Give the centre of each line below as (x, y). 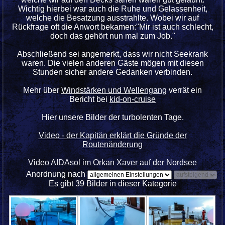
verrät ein (184, 90)
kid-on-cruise (133, 99)
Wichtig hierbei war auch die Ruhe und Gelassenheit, (113, 9)
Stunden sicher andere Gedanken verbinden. (113, 72)
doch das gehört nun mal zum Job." (113, 36)
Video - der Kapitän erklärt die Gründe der (113, 136)
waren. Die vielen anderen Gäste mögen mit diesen (113, 63)
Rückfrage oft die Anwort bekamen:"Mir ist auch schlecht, (113, 27)
